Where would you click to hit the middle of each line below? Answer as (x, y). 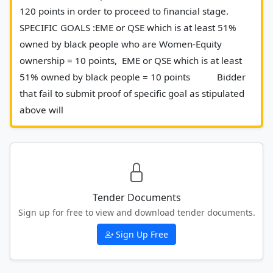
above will (121, 109)
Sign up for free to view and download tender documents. (136, 212)
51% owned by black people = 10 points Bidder (133, 76)
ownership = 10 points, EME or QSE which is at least (131, 60)
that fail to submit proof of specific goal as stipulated (132, 93)
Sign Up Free (142, 234)
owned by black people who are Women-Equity (121, 44)
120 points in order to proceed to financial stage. (124, 11)
